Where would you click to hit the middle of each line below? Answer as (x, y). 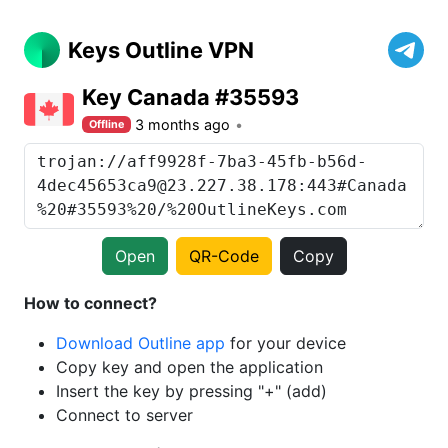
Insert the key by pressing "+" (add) (191, 391)
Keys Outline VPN (161, 50)
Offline (107, 124)
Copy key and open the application (189, 367)
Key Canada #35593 (190, 97)
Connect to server (124, 415)
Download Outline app (140, 343)
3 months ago (183, 124)
